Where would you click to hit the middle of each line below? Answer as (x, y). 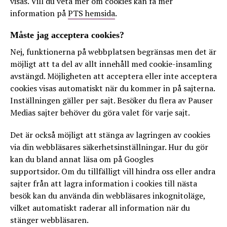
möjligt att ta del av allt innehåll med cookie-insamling (111, 64)
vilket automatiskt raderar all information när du (100, 208)
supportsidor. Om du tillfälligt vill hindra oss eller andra (113, 171)
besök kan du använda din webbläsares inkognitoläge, (108, 196)
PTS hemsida (91, 13)
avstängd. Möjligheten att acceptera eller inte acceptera (113, 76)
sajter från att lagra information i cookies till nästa (104, 183)
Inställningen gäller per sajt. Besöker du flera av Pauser (111, 100)
